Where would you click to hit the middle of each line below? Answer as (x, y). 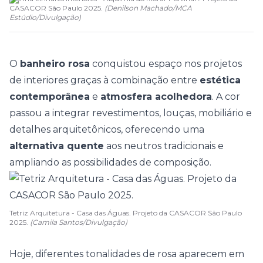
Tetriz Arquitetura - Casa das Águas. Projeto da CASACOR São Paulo (126, 213)
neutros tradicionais (170, 146)
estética (220, 80)
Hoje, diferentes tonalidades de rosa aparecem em (127, 254)
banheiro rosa (55, 64)
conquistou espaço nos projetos (166, 64)
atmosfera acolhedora (156, 97)
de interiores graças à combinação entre (104, 80)
